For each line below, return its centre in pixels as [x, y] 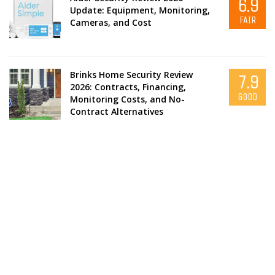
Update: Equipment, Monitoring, [140, 10]
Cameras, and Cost [110, 23]
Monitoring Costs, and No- [127, 99]
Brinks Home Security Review [131, 74]
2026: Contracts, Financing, [128, 87]
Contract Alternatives [116, 111]
